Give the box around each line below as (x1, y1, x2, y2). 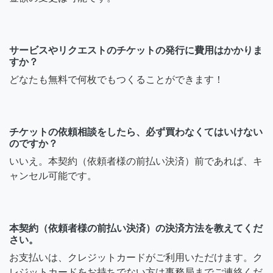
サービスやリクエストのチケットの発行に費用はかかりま (9, 44, 263, 55)
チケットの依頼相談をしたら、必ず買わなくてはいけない (9, 126, 263, 137)
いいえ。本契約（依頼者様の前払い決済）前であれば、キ (9, 155, 263, 166)
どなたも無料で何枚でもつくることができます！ (9, 74, 224, 85)
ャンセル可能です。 (9, 170, 97, 181)
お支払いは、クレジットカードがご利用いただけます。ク (9, 252, 263, 263)
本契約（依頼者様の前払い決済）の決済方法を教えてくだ (9, 222, 263, 233)
